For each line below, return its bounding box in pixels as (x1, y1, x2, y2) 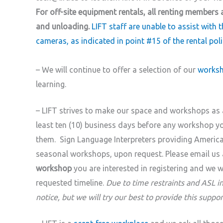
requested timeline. (36, 178, 106, 187)
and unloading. (36, 21, 90, 31)
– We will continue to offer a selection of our (36, 65, 198, 74)
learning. (36, 79, 66, 89)
